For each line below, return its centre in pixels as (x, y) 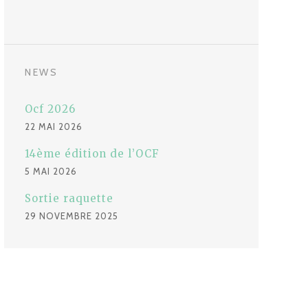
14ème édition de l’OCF (92, 154)
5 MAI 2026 (51, 172)
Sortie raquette (69, 199)
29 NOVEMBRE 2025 (71, 216)
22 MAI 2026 (54, 127)
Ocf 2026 (50, 109)
